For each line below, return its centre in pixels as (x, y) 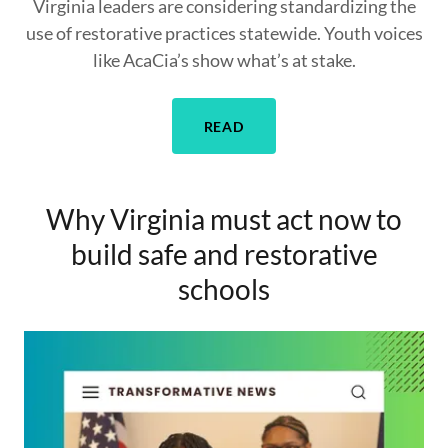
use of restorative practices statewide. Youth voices (224, 33)
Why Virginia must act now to (224, 219)
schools (224, 289)
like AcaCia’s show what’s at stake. (224, 60)
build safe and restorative (224, 254)
